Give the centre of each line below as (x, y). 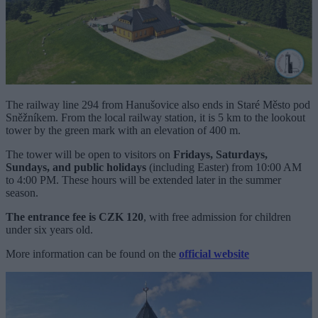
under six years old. (49, 230)
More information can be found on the (92, 254)
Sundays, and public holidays (76, 168)
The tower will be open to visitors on (89, 155)
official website (214, 254)
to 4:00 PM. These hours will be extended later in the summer (143, 180)
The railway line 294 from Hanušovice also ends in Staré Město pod (158, 105)
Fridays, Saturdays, (220, 155)
